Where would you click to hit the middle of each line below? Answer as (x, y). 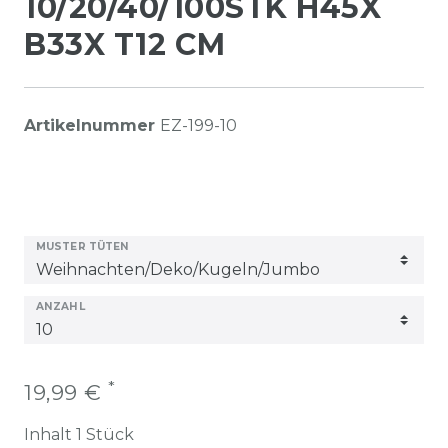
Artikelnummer (92, 125)
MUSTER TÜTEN (83, 246)
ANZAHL (60, 306)
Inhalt (50, 434)
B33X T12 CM (125, 44)
